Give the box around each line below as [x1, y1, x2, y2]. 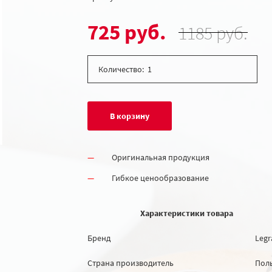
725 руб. [87, 18, 166, 46]
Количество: [98, 63, 144, 75]
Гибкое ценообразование [112, 172, 209, 183]
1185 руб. [178, 21, 248, 44]
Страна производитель [87, 257, 174, 268]
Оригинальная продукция [112, 151, 209, 163]
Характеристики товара [87, 207, 233, 219]
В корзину [110, 110, 149, 121]
